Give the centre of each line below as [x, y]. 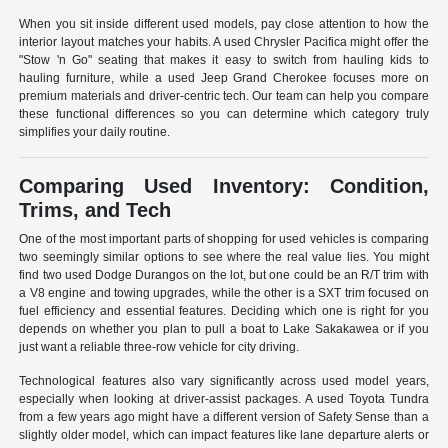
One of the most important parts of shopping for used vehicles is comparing [224, 239]
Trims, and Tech [95, 210]
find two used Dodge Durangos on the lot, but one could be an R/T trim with [224, 275]
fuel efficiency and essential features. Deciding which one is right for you [224, 311]
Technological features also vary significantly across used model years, [224, 381]
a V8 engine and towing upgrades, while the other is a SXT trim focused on [224, 293]
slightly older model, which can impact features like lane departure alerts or [224, 435]
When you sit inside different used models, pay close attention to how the [224, 24]
